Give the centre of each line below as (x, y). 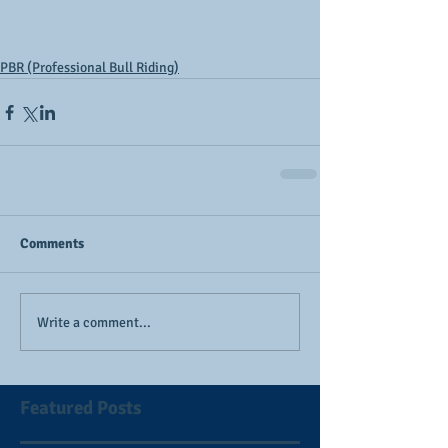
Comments (52, 243)
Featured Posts (80, 408)
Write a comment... (94, 322)
